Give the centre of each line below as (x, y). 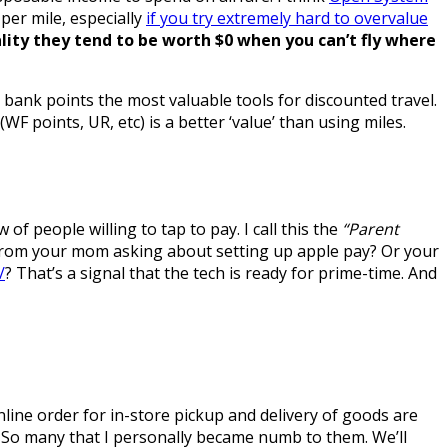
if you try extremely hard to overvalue (287, 18)
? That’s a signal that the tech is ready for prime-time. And (221, 272)
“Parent (370, 228)
